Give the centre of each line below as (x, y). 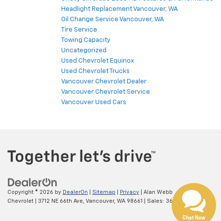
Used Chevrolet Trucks (95, 72)
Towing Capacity (86, 40)
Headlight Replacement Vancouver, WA (120, 9)
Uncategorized (84, 51)
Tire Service (79, 30)
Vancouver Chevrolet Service (106, 92)
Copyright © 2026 (31, 192)
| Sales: (154, 201)
